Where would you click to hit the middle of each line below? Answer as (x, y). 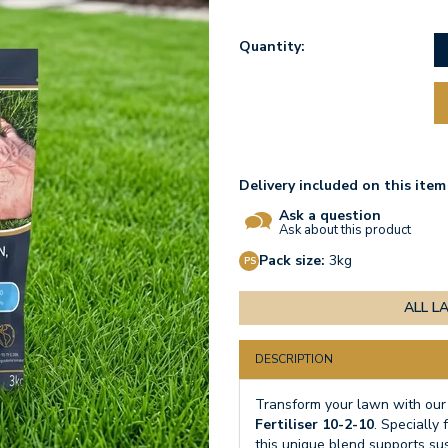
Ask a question (330, 215)
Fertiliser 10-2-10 (314, 424)
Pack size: (292, 260)
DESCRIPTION (294, 359)
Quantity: (272, 46)
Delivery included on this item (342, 185)
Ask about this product (345, 230)
